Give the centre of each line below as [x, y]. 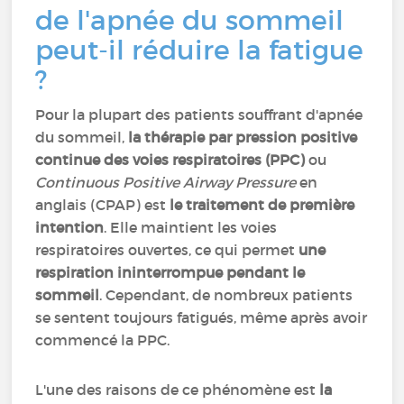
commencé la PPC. [103, 340]
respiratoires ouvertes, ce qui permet [167, 250]
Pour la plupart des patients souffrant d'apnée [199, 115]
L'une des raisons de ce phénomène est [178, 390]
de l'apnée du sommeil [190, 20]
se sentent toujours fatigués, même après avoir [202, 317]
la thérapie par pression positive [243, 137]
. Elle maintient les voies [191, 227]
